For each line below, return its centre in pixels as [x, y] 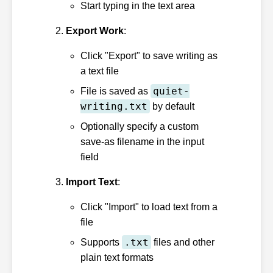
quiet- [171, 91]
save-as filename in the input [142, 141]
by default [172, 106]
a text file [100, 71]
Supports [101, 242]
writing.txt [114, 106]
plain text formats [117, 257]
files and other [183, 242]
